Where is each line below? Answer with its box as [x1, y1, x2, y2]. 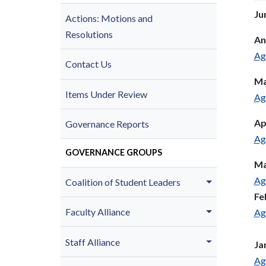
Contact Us [65, 58, 112, 70]
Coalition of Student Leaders [65, 176, 180, 188]
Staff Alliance [65, 236, 120, 248]
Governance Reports [65, 118, 149, 130]
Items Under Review [65, 88, 147, 100]
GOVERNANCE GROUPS [65, 147, 162, 158]
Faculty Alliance [65, 206, 130, 218]
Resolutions [65, 28, 113, 40]
